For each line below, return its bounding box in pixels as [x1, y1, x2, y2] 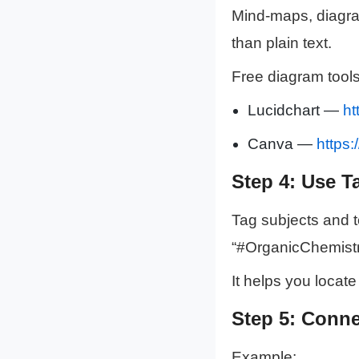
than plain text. [231, 34, 332, 52]
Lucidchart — [247, 102, 343, 119]
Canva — [247, 135, 317, 153]
